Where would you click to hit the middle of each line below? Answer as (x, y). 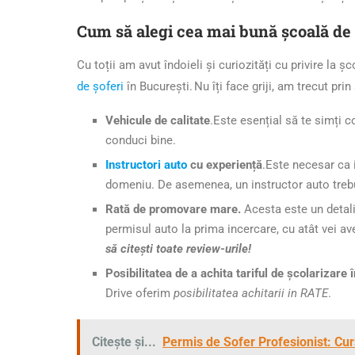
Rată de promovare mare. (175, 209)
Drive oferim (139, 293)
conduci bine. (141, 140)
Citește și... (124, 342)
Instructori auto (146, 164)
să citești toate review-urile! (178, 248)
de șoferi (100, 86)
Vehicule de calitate (158, 120)
